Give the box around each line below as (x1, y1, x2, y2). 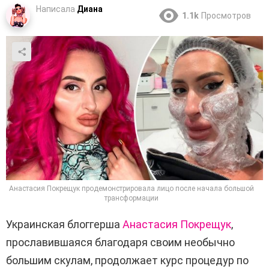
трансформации (104, 194, 159, 203)
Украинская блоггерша (6, 218, 120, 231)
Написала (36, 4, 75, 14)
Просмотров (201, 11, 251, 21)
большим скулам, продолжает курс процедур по (6, 254, 249, 267)
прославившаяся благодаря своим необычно (6, 236, 235, 249)
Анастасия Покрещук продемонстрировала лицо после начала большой (9, 184, 254, 193)
